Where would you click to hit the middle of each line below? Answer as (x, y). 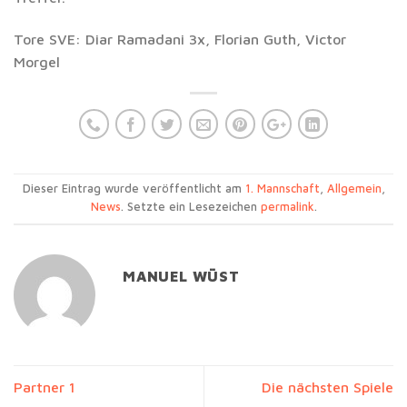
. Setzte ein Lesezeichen (190, 207)
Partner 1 (45, 387)
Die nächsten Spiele (328, 387)
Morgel (37, 61)
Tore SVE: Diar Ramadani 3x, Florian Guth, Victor (180, 39)
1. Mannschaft (282, 189)
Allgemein (354, 189)
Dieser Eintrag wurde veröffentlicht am (134, 189)
